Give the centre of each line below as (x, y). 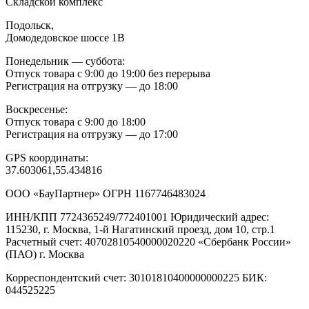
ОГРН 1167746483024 (154, 193)
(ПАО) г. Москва (45, 254)
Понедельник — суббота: (65, 61)
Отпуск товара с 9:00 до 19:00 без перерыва (108, 73)
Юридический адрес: (220, 217)
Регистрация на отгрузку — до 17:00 (92, 134)
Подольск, (30, 25)
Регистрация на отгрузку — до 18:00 (92, 86)
